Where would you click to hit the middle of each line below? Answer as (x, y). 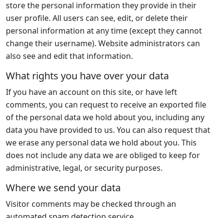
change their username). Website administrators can (103, 43)
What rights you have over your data (87, 76)
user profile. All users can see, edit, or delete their (97, 18)
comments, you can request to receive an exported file (106, 105)
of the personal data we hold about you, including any (105, 117)
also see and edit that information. (69, 56)
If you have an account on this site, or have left (91, 92)
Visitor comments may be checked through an (91, 204)
